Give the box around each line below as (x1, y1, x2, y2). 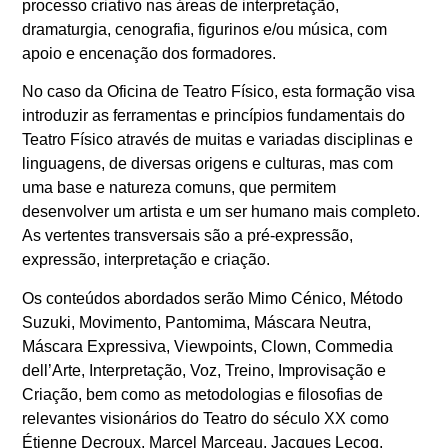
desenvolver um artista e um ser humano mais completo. (22, 203, 421, 221)
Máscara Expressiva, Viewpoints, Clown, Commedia (22, 337, 394, 355)
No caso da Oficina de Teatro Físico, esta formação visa (22, 83, 416, 101)
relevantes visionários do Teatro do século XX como (22, 409, 390, 427)
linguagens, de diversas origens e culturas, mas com (22, 155, 394, 173)
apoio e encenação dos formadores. (22, 44, 277, 62)
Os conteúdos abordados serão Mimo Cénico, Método (22, 289, 404, 307)
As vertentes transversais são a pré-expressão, (22, 227, 354, 245)
